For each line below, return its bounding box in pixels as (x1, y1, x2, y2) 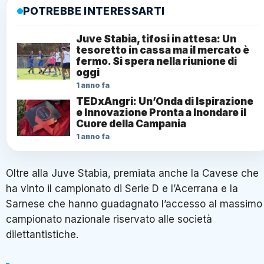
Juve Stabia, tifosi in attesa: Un (76, 32, 236, 45)
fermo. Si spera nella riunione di (76, 55, 237, 67)
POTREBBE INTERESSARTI (23, 4, 165, 17)
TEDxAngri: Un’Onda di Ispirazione (76, 95, 253, 107)
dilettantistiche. (6, 228, 78, 240)
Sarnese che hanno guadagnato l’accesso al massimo (6, 197, 262, 210)
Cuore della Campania (76, 117, 186, 130)
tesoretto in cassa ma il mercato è (76, 44, 249, 56)
